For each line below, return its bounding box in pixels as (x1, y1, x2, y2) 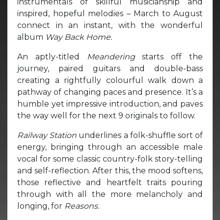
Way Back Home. (45, 32, 112, 42)
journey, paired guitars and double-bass (17, 63, 203, 73)
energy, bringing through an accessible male (17, 142, 203, 152)
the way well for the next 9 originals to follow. (17, 110, 195, 120)
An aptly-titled (17, 52, 87, 61)
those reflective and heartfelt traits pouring (17, 177, 203, 187)
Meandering (86, 52, 135, 61)
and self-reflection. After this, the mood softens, (17, 165, 203, 175)
